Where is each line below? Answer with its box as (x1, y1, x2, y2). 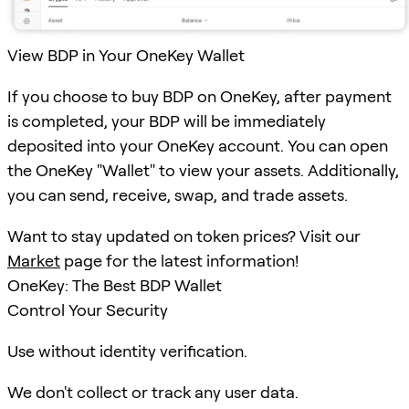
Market (7, 251, 60, 271)
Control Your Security (7, 300, 168, 320)
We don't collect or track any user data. (7, 383, 299, 403)
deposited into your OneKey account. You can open (7, 136, 388, 156)
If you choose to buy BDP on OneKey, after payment (7, 87, 392, 107)
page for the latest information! (60, 251, 299, 271)
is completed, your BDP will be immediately (7, 111, 326, 131)
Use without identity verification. (7, 341, 247, 362)
